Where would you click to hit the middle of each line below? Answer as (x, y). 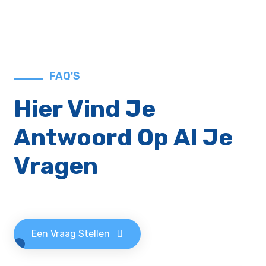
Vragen (56, 166)
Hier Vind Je (85, 109)
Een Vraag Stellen (72, 234)
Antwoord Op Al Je (123, 138)
